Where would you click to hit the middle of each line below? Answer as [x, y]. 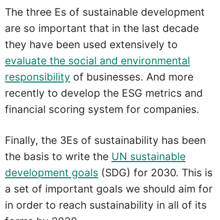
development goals [52, 172]
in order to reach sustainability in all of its [106, 205]
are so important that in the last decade [102, 28]
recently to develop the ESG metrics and [104, 93]
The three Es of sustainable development [105, 12]
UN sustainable [149, 156]
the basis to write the [58, 156]
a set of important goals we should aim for [109, 189]
